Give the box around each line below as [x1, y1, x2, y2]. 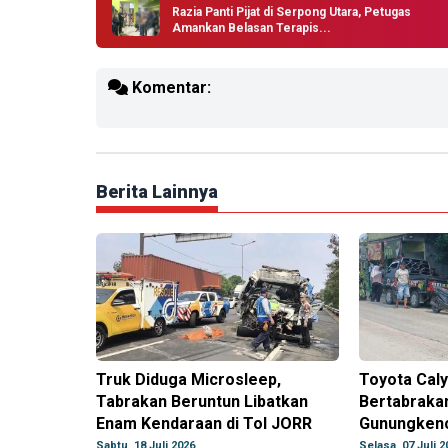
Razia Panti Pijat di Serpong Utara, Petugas [172, 5, 411, 20]
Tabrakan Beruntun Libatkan [96, 392, 308, 412]
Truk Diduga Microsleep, [96, 370, 281, 390]
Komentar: [128, 78, 211, 98]
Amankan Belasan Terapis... [172, 21, 331, 36]
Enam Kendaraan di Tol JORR [96, 414, 312, 434]
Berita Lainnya [96, 181, 218, 203]
